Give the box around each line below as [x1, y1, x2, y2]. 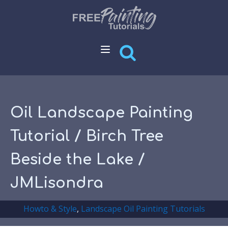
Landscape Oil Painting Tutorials [80, 203, 205, 214]
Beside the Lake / [10, 151, 145, 168]
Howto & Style [23, 203, 77, 214]
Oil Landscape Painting [10, 104, 193, 121]
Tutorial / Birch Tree [10, 128, 163, 145]
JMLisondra [10, 175, 103, 191]
